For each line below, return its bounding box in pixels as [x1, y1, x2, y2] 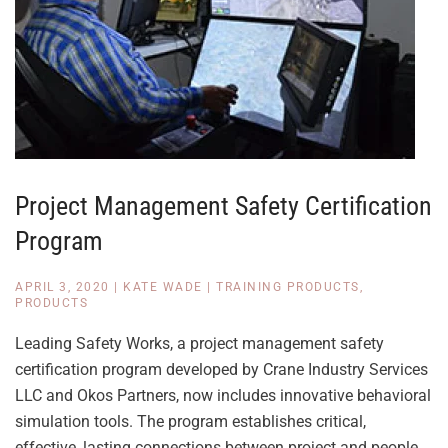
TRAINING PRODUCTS [216, 280, 360, 294]
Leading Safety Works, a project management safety [15, 334, 384, 353]
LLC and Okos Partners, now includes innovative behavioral [15, 386, 431, 405]
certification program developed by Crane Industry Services [15, 360, 428, 379]
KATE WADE [123, 280, 203, 294]
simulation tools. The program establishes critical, [15, 412, 366, 431]
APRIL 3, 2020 [15, 280, 110, 294]
